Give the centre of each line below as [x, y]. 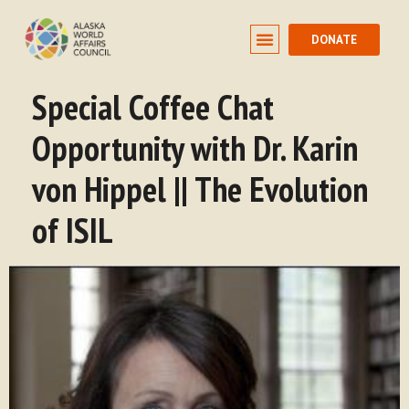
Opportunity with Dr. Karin [195, 147]
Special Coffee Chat [153, 106]
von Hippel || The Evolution [200, 189]
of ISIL [73, 230]
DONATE [334, 39]
